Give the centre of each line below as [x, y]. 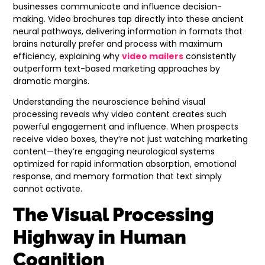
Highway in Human [100, 237]
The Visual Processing [114, 215]
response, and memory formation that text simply [118, 176]
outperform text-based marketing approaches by [117, 68]
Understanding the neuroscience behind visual [109, 101]
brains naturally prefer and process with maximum [118, 43]
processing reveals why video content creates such [120, 114]
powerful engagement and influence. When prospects [126, 126]
